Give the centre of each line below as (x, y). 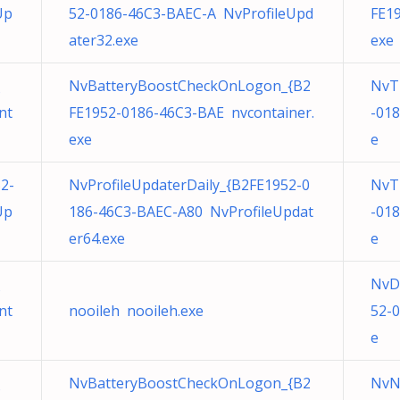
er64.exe (97, 238)
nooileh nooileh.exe (136, 311)
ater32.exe (104, 40)
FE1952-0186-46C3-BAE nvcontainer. (192, 112)
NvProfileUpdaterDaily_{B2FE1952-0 (189, 185)
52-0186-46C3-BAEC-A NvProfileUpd (191, 13)
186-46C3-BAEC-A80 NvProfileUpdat (191, 212)
